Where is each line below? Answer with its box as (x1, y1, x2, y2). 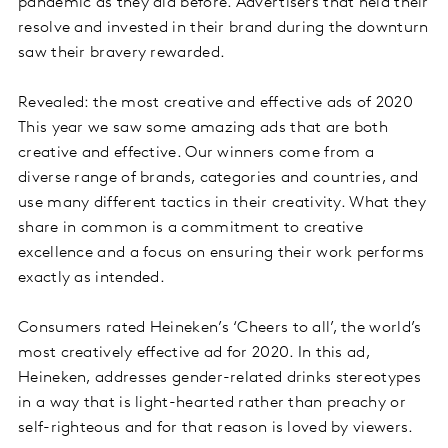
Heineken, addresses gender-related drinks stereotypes (18, 370, 421, 387)
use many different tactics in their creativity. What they (18, 195, 427, 212)
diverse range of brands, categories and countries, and (18, 170, 419, 187)
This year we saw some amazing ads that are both (18, 120, 389, 137)
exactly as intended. (18, 270, 166, 287)
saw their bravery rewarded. (18, 45, 226, 62)
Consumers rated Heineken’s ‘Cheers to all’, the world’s (18, 320, 422, 337)
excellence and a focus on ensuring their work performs (18, 245, 425, 262)
